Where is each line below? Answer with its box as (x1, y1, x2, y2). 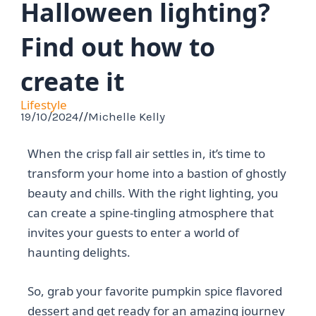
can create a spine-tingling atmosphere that (28, 204, 274, 221)
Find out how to (20, 29, 216, 63)
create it (20, 63, 125, 98)
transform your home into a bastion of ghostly (28, 164, 287, 181)
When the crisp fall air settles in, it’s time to (28, 145, 266, 162)
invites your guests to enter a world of (28, 224, 240, 241)
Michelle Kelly (88, 109, 166, 123)
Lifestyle (20, 96, 68, 113)
